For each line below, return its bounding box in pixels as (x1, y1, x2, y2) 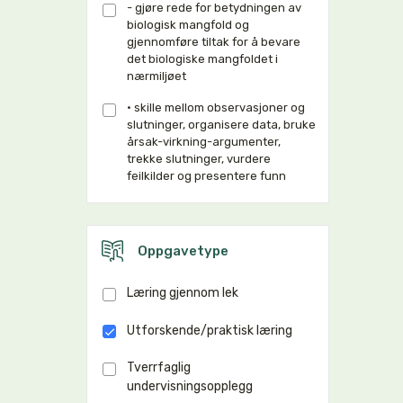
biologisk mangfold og (127, 18, 249, 31)
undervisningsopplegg (127, 379, 253, 394)
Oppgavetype (138, 243, 228, 259)
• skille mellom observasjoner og (127, 101, 305, 114)
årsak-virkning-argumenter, (127, 135, 281, 148)
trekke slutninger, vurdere (127, 152, 271, 166)
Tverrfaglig (127, 360, 191, 375)
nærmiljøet (127, 69, 186, 83)
